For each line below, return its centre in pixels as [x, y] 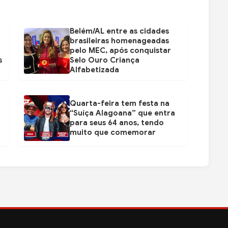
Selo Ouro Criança [104, 60]
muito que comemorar [112, 133]
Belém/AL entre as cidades [119, 31]
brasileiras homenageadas [119, 41]
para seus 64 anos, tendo [117, 123]
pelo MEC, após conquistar [120, 51]
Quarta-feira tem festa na [119, 104]
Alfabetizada [94, 70]
